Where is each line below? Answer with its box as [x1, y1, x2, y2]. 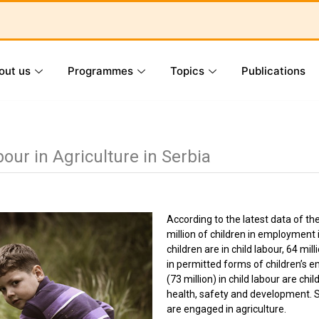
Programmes [67, 64, 133, 78]
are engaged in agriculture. [167, 303, 286, 315]
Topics [169, 64, 204, 78]
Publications [241, 64, 305, 78]
